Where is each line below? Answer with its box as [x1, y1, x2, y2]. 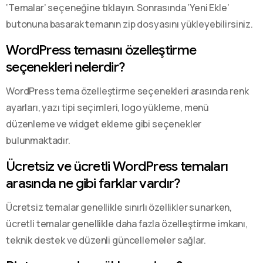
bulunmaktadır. [6, 133, 70, 147]
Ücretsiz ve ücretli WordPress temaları [6, 157, 228, 175]
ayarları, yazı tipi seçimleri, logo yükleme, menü [6, 100, 210, 114]
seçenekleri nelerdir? [6, 58, 125, 76]
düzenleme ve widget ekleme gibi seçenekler [6, 117, 202, 130]
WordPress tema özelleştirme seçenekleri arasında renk [6, 84, 249, 97]
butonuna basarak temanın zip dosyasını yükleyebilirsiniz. [6, 17, 253, 31]
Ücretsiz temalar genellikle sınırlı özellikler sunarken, [6, 200, 232, 214]
